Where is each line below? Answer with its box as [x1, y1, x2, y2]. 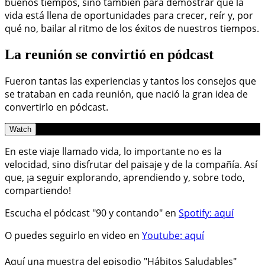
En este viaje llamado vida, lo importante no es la [5, 144, 222, 158]
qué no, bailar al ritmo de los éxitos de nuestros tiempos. [5, 21, 259, 35]
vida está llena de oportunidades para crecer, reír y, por [5, 8, 253, 22]
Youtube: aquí [142, 228, 204, 242]
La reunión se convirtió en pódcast [5, 46, 214, 62]
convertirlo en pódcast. [5, 100, 108, 114]
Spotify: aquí [179, 206, 234, 219]
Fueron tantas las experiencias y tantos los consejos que [5, 74, 256, 88]
